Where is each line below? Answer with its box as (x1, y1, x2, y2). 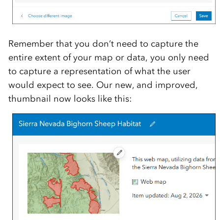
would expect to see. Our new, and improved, (8, 79, 198, 90)
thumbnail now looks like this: (8, 93, 132, 104)
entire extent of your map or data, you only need (8, 52, 209, 63)
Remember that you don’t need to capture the (8, 38, 198, 49)
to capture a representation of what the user (8, 65, 191, 77)
